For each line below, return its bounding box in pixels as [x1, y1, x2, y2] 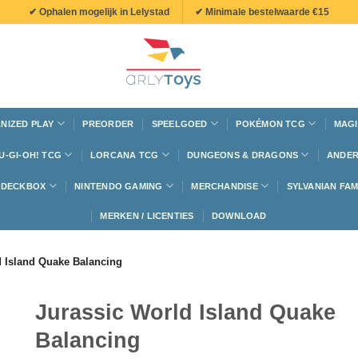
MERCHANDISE [191, 181, 258, 191]
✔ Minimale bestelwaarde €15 [195, 6, 330, 18]
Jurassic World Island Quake [35, 300, 336, 324]
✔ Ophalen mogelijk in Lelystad [28, 6, 169, 18]
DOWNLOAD [211, 211, 267, 221]
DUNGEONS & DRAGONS [187, 149, 299, 160]
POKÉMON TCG [236, 118, 305, 129]
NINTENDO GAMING [74, 181, 163, 191]
